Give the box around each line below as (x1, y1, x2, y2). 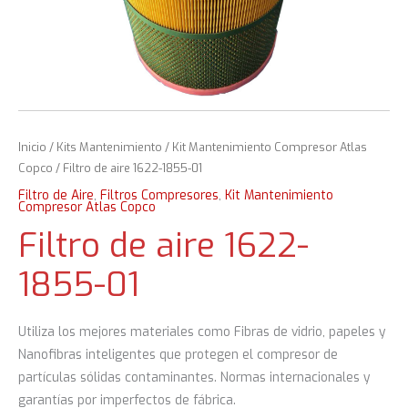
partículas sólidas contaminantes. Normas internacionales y (18, 369, 370, 385)
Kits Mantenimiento (56, 138, 162, 155)
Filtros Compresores (100, 187, 219, 204)
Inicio (18, 138, 46, 155)
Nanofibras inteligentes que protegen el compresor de (18, 346, 338, 362)
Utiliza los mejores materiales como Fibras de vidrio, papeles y (18, 323, 385, 340)
